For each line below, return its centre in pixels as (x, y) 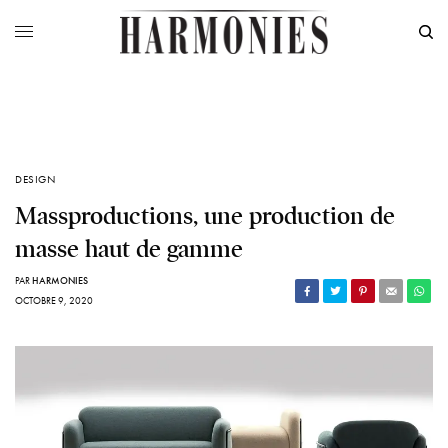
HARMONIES (60, 281)
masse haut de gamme (129, 249)
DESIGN (35, 179)
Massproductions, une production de (205, 216)
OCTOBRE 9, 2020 (54, 301)
